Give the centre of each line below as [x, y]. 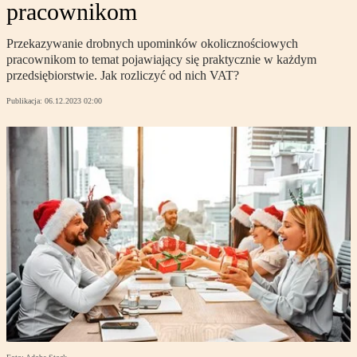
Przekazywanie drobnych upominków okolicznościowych [152, 44]
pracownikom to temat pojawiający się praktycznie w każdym [161, 60]
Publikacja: [25, 101]
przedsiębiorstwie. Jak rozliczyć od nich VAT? [123, 76]
